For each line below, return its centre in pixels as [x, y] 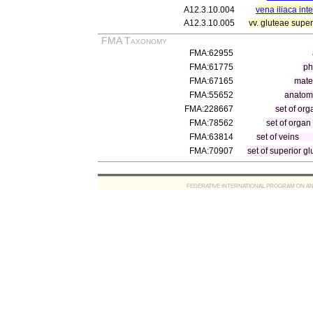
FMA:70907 [211, 151]
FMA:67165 [211, 81]
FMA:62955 [211, 53]
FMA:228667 [209, 109]
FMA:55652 [211, 95]
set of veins [278, 137]
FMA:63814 [211, 137]
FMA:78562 [211, 123]
